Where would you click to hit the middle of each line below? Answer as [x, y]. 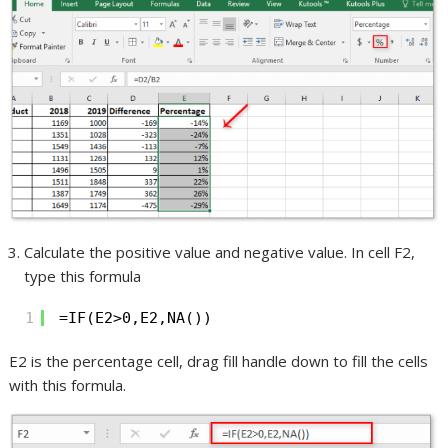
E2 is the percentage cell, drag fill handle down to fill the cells [219, 360]
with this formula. [68, 384]
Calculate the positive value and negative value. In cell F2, [220, 251]
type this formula [83, 275]
